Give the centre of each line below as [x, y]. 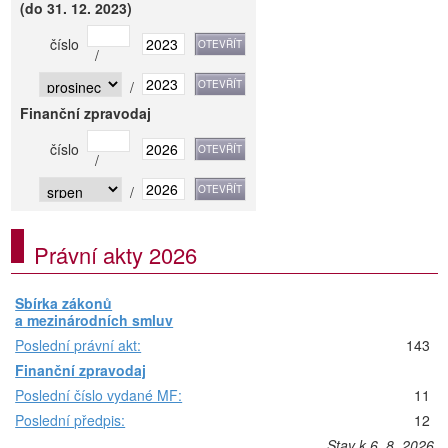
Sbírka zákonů [64, 303]
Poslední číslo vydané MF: [99, 395]
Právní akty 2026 [115, 255]
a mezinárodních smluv [94, 320]
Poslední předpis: [70, 420]
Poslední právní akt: [78, 345]
